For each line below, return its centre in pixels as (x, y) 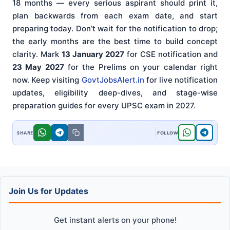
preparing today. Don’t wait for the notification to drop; (115, 28)
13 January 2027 (93, 54)
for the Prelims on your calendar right (141, 67)
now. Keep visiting (47, 80)
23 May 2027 (38, 67)
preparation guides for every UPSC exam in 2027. (104, 105)
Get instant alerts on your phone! (115, 220)
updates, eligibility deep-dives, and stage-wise (115, 92)
